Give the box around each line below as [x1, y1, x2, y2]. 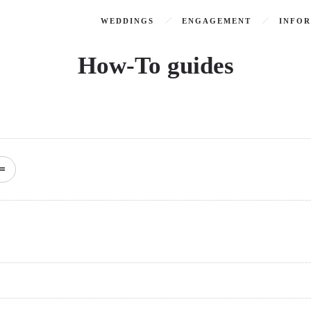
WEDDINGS [101, 17, 154, 25]
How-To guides [77, 52, 234, 79]
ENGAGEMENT [182, 17, 251, 25]
